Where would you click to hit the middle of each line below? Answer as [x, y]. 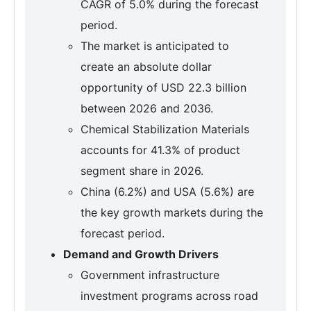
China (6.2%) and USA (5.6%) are [167, 192]
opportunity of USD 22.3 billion [163, 88]
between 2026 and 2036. [147, 109]
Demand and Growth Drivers [141, 254]
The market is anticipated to [155, 46]
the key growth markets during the [172, 213]
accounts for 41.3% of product [160, 150]
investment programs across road [169, 296]
